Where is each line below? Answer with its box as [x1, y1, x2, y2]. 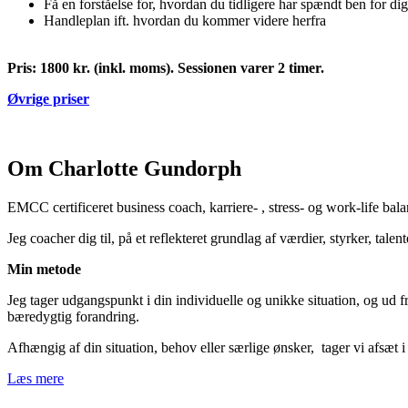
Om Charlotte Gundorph [7, 156, 241, 180]
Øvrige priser [7, 90, 89, 107]
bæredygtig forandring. [7, 308, 139, 324]
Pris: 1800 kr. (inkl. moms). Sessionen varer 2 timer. [7, 59, 324, 76]
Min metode [7, 260, 81, 277]
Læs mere [7, 370, 64, 386]
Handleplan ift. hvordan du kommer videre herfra [44, 12, 326, 28]
